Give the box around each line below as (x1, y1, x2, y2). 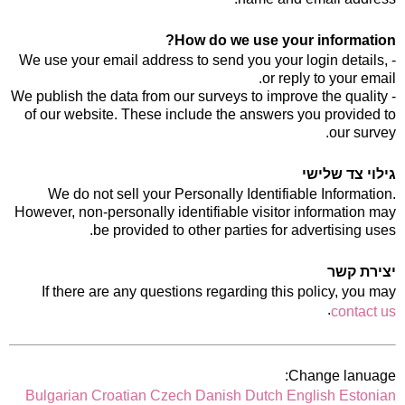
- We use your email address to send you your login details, (19, 52, 388, 68)
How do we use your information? (174, 33, 396, 48)
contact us (331, 304, 396, 319)
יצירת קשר (327, 264, 396, 279)
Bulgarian (25, 388, 88, 403)
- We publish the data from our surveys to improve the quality (11, 89, 388, 104)
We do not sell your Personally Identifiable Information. (48, 186, 396, 202)
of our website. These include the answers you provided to (24, 107, 396, 122)
